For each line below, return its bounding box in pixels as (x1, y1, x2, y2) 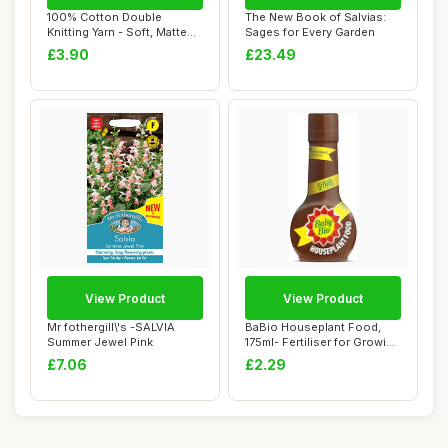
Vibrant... (245, 350, 293, 364)
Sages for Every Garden (245, 25, 375, 39)
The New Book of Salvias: (245, 10, 386, 24)
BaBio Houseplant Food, (245, 320, 381, 334)
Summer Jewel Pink (47, 335, 153, 349)
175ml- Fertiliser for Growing (245, 335, 400, 349)
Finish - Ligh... (47, 40, 124, 54)
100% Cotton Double (47, 10, 162, 24)
